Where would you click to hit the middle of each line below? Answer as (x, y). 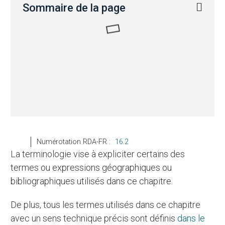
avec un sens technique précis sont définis (94, 218)
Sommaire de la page (74, 8)
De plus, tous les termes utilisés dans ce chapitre (14, 204)
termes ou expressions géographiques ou (91, 167)
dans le (191, 218)
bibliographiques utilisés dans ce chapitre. (92, 181)
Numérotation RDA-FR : (77, 142)
